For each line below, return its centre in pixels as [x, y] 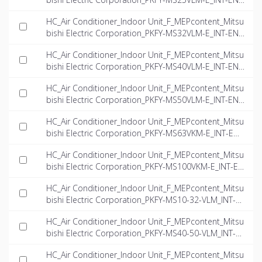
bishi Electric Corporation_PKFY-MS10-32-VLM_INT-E [143, 199]
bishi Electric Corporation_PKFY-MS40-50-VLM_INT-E [143, 233]
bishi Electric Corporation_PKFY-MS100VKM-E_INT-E [142, 166]
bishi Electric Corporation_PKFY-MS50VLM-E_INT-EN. [143, 99]
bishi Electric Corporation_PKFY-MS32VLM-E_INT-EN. [143, 33]
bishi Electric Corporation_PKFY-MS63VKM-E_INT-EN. [144, 133]
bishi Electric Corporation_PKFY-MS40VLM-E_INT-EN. [143, 66]
